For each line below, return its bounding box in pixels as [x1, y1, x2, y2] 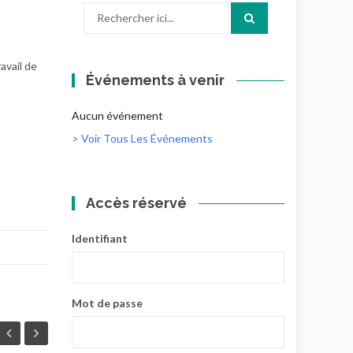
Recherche [83, 3, 136, 17]
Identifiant [72, 232, 128, 245]
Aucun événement [72, 109, 163, 122]
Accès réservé [86, 195, 188, 211]
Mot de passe [72, 296, 143, 310]
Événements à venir [86, 72, 225, 88]
